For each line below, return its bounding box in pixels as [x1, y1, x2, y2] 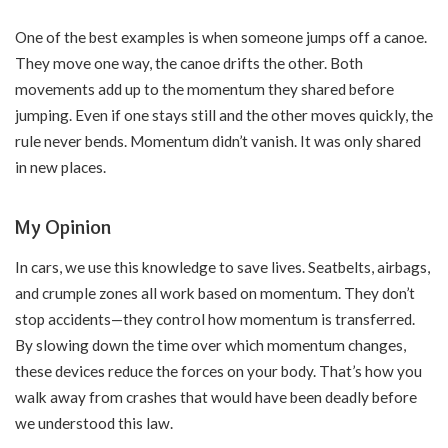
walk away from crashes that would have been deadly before [15, 388, 417, 407]
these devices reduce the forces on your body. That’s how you [15, 362, 422, 381]
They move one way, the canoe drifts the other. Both [15, 54, 363, 73]
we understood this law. [15, 414, 173, 433]
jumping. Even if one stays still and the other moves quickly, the [15, 106, 433, 125]
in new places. [15, 158, 106, 177]
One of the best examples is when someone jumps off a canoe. [15, 28, 427, 47]
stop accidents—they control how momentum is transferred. [15, 310, 415, 329]
